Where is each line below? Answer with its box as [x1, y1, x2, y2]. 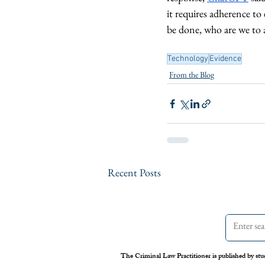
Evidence [209, 54, 241, 64]
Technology [167, 54, 208, 64]
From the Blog [169, 69, 214, 80]
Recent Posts [108, 166, 161, 179]
